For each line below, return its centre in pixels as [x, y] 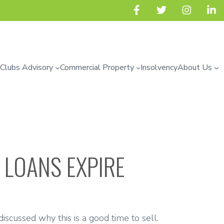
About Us [195, 68]
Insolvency [159, 68]
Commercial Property [97, 68]
